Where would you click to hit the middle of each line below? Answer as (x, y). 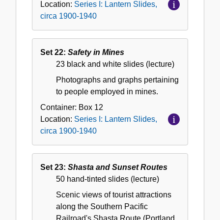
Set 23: (54, 167)
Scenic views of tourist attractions (114, 195)
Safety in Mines (96, 53)
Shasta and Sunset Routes (118, 167)
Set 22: (54, 53)
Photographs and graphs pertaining (117, 80)
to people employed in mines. (107, 92)
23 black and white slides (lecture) (115, 64)
